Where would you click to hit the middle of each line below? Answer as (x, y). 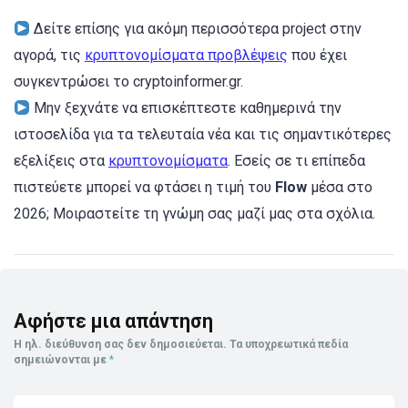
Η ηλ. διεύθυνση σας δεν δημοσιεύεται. (120, 345)
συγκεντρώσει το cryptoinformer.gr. (128, 82)
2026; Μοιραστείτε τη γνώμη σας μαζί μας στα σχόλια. (194, 214)
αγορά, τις (49, 56)
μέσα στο (342, 188)
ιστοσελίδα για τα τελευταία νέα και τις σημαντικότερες (203, 135)
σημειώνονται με (61, 360)
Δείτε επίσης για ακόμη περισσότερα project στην (196, 29)
